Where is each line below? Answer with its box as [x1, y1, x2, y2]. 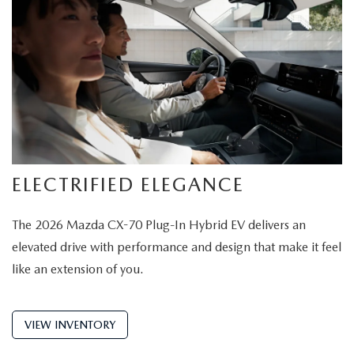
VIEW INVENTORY [24, 318, 115, 331]
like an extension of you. [12, 261, 144, 277]
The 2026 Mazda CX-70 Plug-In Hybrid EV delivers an [12, 217, 306, 232]
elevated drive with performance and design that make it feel [12, 239, 341, 254]
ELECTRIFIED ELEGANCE [12, 172, 244, 196]
